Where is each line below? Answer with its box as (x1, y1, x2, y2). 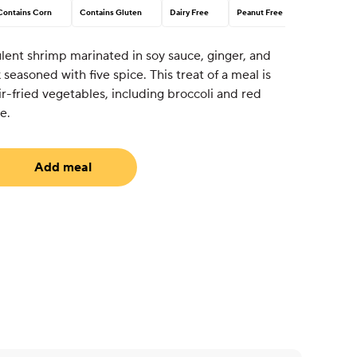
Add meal (33, 159, 92, 175)
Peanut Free (236, 8, 283, 18)
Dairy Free (169, 8, 209, 18)
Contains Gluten (79, 8, 142, 18)
